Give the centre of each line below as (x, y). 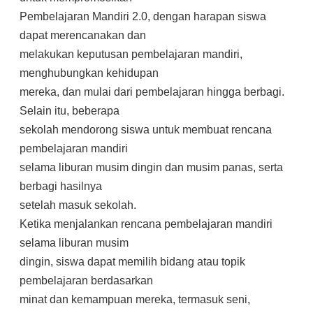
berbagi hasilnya (61, 186)
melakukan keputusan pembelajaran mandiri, (131, 54)
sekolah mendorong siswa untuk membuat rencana (146, 130)
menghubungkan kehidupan (89, 73)
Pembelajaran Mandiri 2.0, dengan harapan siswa (143, 16)
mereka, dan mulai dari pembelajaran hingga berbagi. (152, 92)
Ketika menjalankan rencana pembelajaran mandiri (146, 224)
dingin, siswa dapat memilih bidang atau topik (132, 262)
